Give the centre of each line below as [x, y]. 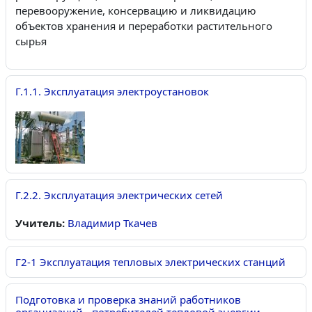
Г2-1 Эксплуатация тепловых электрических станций [150, 262]
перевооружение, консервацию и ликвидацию [136, 11]
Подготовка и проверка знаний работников [128, 300]
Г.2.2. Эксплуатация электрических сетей [119, 195]
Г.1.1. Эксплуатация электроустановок [112, 92]
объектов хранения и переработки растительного [144, 26]
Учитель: [41, 223]
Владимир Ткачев [112, 223]
